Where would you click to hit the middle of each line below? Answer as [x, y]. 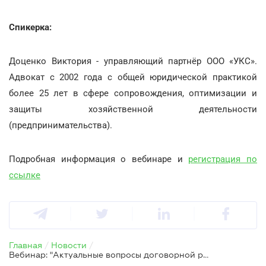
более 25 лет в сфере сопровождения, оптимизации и [133, 93]
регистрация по [223, 159]
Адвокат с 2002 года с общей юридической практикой [133, 77]
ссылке [25, 175]
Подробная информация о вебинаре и [99, 159]
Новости [69, 245]
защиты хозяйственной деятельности [133, 109]
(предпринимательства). [61, 125]
